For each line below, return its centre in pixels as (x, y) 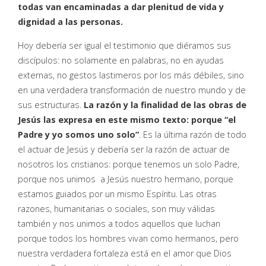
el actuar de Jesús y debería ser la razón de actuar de (124, 149)
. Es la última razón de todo (193, 134)
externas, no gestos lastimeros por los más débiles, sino (131, 75)
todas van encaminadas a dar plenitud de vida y (121, 7)
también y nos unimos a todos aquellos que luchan (119, 224)
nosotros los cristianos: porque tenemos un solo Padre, (129, 164)
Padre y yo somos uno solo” (78, 134)
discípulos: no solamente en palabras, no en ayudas (121, 60)
